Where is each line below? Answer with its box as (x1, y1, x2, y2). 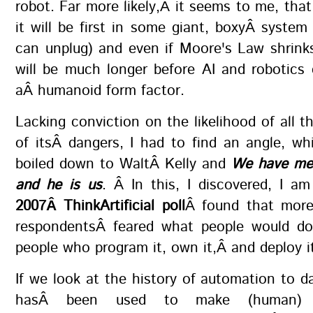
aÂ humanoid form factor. (15, 80, 184, 101)
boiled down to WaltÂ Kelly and (15, 154, 231, 175)
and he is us (15, 175, 102, 196)
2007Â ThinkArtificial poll (15, 196, 185, 217)
